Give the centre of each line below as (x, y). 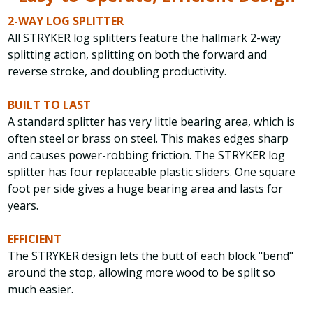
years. (23, 205)
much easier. (41, 289)
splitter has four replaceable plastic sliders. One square (152, 172)
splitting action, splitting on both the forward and (138, 54)
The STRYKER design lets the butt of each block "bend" (151, 255)
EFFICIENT (35, 239)
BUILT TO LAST (50, 104)
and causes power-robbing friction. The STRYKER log (147, 155)
